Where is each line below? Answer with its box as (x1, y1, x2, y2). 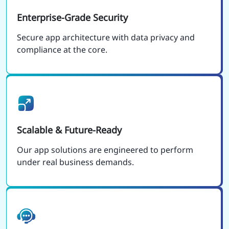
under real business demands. (17, 156, 134, 168)
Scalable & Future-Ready (17, 123, 122, 136)
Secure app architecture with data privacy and (17, 31, 195, 43)
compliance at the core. (17, 43, 107, 55)
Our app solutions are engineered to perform (17, 144, 193, 155)
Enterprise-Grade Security (17, 11, 128, 24)
